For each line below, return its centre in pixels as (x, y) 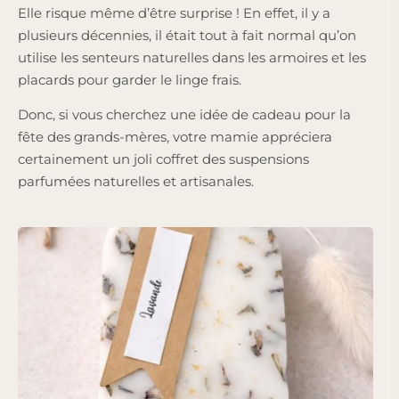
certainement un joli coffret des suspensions (163, 159)
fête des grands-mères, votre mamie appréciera (175, 136)
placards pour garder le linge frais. (131, 79)
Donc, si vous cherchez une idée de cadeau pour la (184, 114)
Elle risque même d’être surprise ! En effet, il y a (174, 12)
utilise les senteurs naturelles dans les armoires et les (192, 57)
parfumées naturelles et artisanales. (138, 181)
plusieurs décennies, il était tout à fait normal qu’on (187, 35)
